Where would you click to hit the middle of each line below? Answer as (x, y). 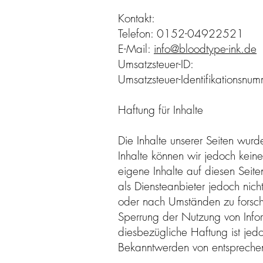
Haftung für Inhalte (161, 110)
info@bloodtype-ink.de (205, 49)
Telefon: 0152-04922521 (181, 33)
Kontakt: (138, 18)
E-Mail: (136, 49)
